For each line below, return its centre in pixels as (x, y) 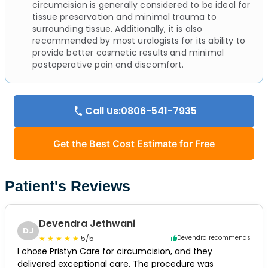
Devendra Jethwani (87, 223)
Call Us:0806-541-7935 (141, 111)
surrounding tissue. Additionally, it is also (118, 28)
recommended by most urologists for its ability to (139, 40)
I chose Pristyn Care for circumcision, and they (115, 251)
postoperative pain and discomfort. (108, 64)
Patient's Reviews (68, 186)
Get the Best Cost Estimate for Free (134, 143)
